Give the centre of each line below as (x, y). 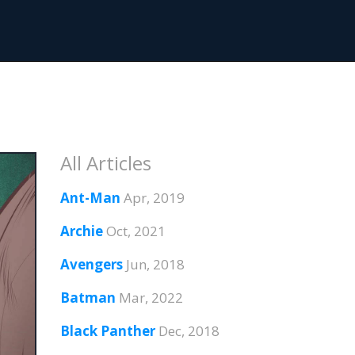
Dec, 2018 (189, 331)
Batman (88, 298)
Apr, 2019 (154, 198)
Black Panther (108, 331)
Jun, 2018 (155, 264)
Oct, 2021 (136, 231)
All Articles (106, 163)
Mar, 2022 (151, 298)
